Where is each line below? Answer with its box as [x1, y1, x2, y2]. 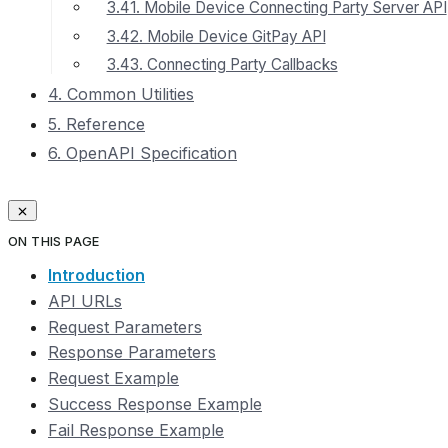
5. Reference [48, 113, 145, 134]
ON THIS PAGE [8, 234, 100, 250]
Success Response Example [48, 393, 262, 414]
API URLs [48, 290, 122, 311]
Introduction [48, 265, 145, 286]
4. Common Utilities [48, 83, 194, 104]
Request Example [48, 368, 179, 389]
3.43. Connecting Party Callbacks [106, 55, 338, 75]
